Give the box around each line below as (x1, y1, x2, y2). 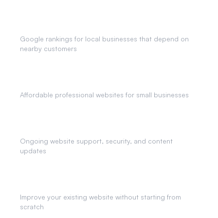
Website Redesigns (20, 179, 89, 189)
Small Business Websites (20, 77, 109, 87)
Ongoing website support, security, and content (20, 137, 173, 145)
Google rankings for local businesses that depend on (20, 35, 189, 43)
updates (20, 146, 46, 155)
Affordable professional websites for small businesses (20, 91, 189, 99)
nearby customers (20, 44, 77, 53)
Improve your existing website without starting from (20, 193, 181, 201)
